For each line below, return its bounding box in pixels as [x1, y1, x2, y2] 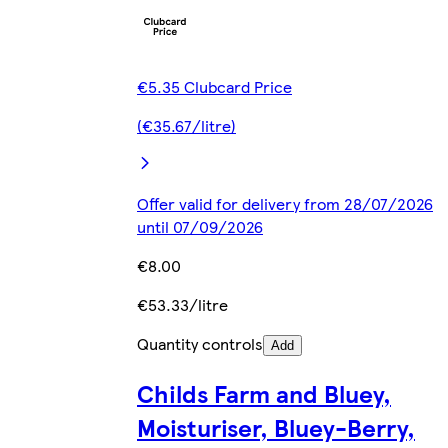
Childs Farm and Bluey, [137, 375, 391, 410]
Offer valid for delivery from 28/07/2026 [137, 191, 433, 215]
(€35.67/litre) [137, 113, 236, 137]
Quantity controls [137, 331, 263, 355]
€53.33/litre [137, 292, 228, 316]
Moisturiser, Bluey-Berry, [137, 409, 415, 444]
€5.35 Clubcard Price [137, 74, 292, 98]
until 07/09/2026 [137, 214, 263, 238]
